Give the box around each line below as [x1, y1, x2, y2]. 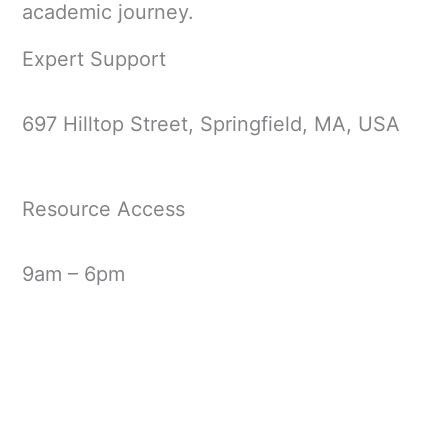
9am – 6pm [21, 262, 125, 287]
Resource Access [21, 197, 185, 222]
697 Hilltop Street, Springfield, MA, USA [21, 112, 400, 137]
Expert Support [21, 47, 166, 72]
